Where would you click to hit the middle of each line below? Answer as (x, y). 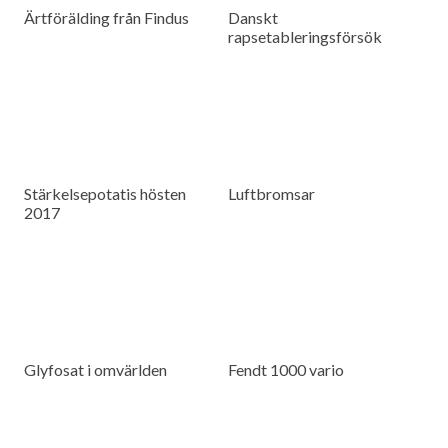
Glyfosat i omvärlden (96, 369)
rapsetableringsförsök (305, 37)
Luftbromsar (272, 194)
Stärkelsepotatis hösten (105, 194)
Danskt (253, 18)
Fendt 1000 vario (286, 369)
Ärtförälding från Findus (107, 18)
